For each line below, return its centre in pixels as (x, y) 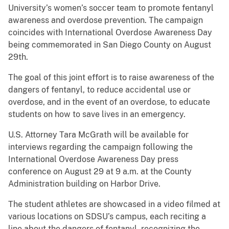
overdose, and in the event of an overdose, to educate (109, 102)
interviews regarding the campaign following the (100, 147)
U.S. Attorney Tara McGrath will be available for (98, 135)
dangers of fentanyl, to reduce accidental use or (99, 90)
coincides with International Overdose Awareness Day (110, 33)
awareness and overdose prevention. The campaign (106, 20)
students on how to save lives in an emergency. (97, 114)
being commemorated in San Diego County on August (110, 45)
